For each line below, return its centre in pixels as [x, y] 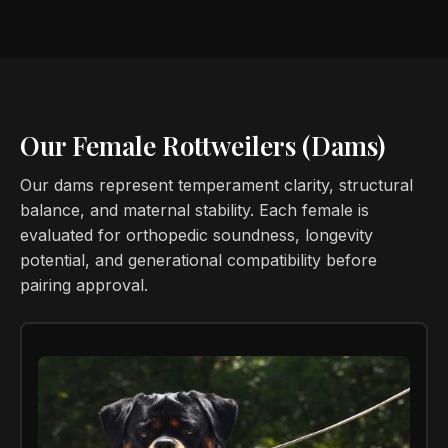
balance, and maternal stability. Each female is [194, 210]
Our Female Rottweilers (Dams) [202, 145]
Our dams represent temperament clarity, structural [216, 185]
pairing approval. [84, 285]
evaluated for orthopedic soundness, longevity [196, 235]
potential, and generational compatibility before [198, 260]
